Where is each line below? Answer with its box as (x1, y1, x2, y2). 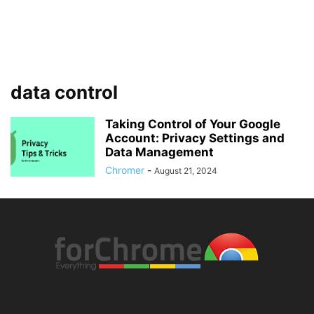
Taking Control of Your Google (105, 117, 280, 131)
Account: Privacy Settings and (105, 131, 285, 145)
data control (11, 81, 118, 103)
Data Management (105, 145, 214, 159)
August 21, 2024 (154, 165, 217, 176)
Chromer (105, 164, 144, 176)
